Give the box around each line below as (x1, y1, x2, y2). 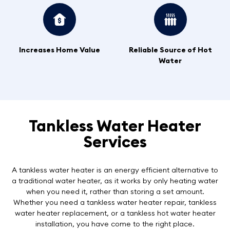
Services (83, 131, 147, 151)
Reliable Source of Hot (128, 45, 212, 54)
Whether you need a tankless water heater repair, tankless (13, 197, 217, 207)
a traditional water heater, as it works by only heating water (12, 176, 218, 185)
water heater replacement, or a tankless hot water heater (14, 208, 216, 218)
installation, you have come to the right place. (35, 219, 195, 228)
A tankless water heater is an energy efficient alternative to (12, 165, 218, 175)
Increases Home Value (19, 45, 101, 54)
